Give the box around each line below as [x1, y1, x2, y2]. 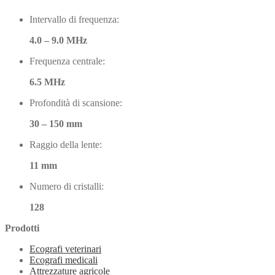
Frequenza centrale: [29, 56, 105, 67]
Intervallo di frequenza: [29, 14, 119, 25]
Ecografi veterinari [29, 244, 101, 255]
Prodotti [5, 223, 39, 234]
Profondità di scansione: [29, 98, 122, 109]
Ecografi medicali [29, 255, 98, 266]
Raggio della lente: [29, 139, 102, 150]
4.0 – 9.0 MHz [29, 35, 87, 46]
